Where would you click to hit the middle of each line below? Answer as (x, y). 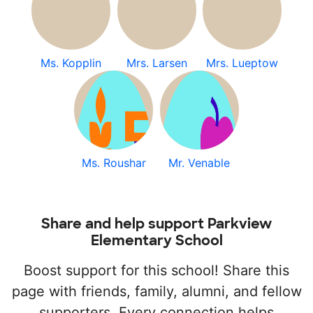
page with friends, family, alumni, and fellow (156, 291)
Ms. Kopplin (71, 63)
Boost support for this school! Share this (156, 270)
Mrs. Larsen (156, 63)
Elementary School (156, 240)
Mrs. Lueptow (242, 63)
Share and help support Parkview (156, 224)
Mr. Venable (199, 163)
